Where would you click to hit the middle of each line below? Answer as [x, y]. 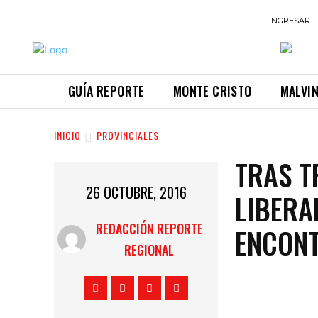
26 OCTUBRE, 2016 [136, 193]
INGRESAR [290, 21]
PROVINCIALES [128, 136]
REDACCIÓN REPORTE [149, 228]
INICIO [67, 136]
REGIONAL [149, 250]
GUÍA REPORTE [106, 91]
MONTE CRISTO [212, 91]
